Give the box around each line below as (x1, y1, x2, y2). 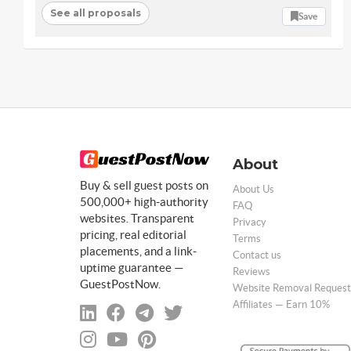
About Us (233, 183, 274, 195)
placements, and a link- (80, 244, 197, 259)
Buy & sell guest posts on (80, 179, 208, 193)
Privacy (233, 215, 266, 228)
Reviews (233, 265, 270, 277)
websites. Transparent (80, 212, 194, 226)
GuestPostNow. (80, 277, 161, 291)
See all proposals (49, 6, 141, 19)
